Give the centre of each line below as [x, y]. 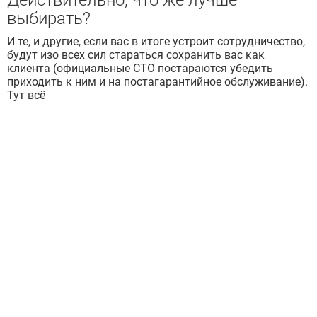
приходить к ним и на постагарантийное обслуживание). [157, 82]
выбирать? [49, 19]
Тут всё [26, 96]
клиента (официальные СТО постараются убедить [140, 69]
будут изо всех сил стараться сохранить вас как [136, 55]
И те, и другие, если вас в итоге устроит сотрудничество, [156, 42]
